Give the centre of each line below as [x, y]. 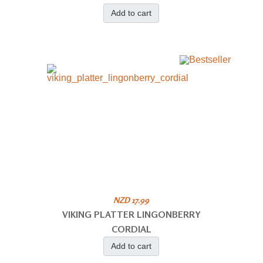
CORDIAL [131, 229]
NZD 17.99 [131, 200]
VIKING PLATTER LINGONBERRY [131, 214]
